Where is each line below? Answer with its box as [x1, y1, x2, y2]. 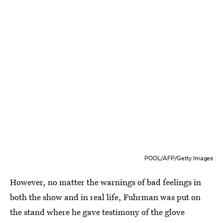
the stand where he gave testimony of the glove [10, 206, 185, 218]
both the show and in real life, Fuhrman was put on [10, 191, 201, 203]
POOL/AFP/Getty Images [144, 153, 213, 162]
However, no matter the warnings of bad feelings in [10, 176, 201, 188]
